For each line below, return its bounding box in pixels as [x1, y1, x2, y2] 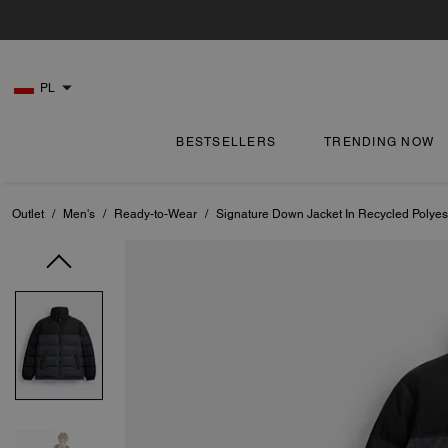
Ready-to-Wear [114, 207, 197, 221]
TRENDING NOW [324, 135, 435, 149]
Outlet [12, 207, 44, 221]
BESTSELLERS [176, 135, 277, 149]
